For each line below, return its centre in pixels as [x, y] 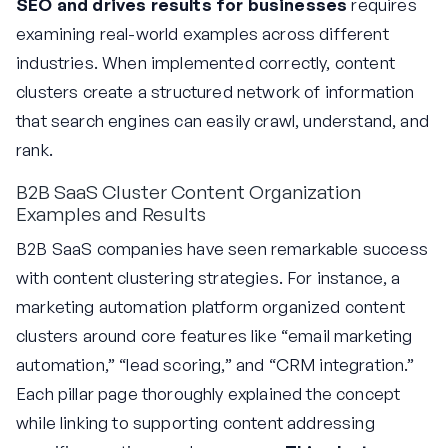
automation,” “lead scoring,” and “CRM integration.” [215, 365]
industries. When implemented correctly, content [205, 62]
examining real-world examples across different [202, 33]
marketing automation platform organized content [210, 307]
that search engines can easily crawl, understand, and [222, 120]
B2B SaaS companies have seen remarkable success [222, 249]
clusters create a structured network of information [215, 91]
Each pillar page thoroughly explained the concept [208, 394]
